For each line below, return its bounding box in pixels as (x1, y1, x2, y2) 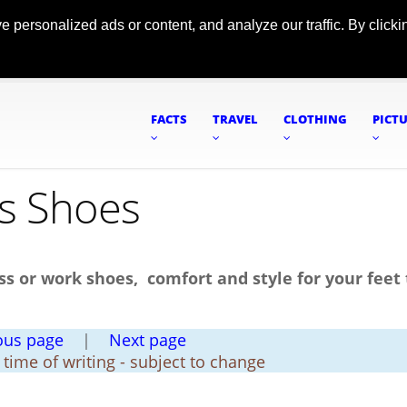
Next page (108, 329, 186, 351)
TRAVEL (213, 111, 258, 127)
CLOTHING (283, 111, 347, 127)
